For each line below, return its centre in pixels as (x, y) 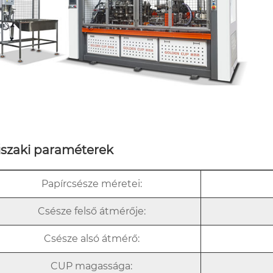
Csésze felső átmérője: (91, 211)
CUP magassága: (92, 266)
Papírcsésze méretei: (91, 183)
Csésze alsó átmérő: (91, 238)
